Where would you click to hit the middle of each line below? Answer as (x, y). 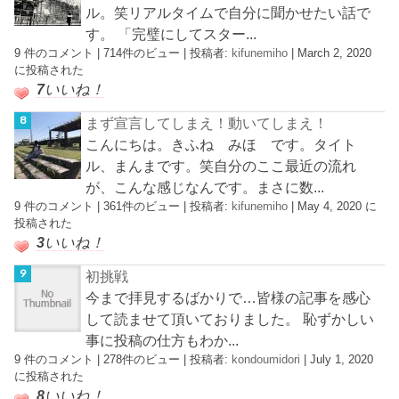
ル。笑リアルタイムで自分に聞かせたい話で (228, 12)
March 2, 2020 (335, 53)
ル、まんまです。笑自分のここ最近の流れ (221, 165)
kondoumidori (266, 360)
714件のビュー (142, 53)
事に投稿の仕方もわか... (163, 341)
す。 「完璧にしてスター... (171, 33)
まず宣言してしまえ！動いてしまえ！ (207, 122)
